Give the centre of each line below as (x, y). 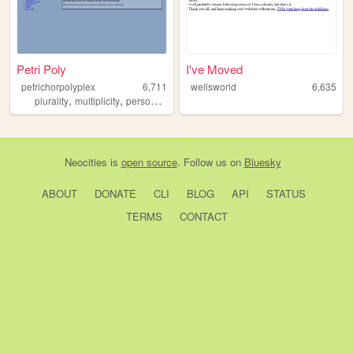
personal (138, 101)
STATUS (286, 194)
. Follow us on (210, 162)
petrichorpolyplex (58, 87)
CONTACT (203, 217)
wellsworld (213, 87)
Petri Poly (42, 69)
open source (149, 162)
